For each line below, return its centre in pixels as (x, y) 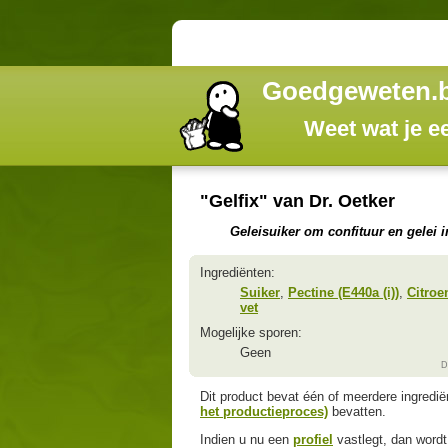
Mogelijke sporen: (251, 332)
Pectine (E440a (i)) (343, 292)
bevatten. (357, 412)
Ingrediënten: (237, 272)
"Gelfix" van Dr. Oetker (297, 200)
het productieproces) (264, 412)
